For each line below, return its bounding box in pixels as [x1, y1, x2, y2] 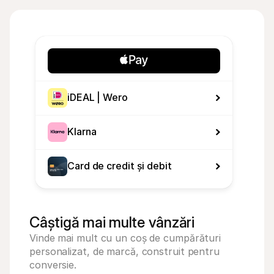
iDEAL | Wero [67, 91, 128, 103]
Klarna [67, 125, 97, 138]
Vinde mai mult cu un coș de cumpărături [29, 232, 221, 244]
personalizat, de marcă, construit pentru [29, 245, 220, 257]
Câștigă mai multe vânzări [29, 213, 194, 231]
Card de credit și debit [67, 160, 172, 172]
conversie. [29, 259, 77, 271]
